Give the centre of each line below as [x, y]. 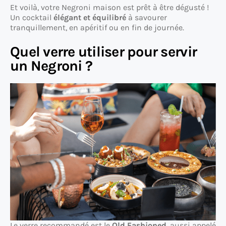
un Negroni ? [51, 66]
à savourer [147, 18]
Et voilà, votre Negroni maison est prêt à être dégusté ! [109, 8]
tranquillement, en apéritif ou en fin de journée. [97, 28]
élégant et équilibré [90, 18]
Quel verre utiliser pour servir [104, 52]
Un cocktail [32, 18]
